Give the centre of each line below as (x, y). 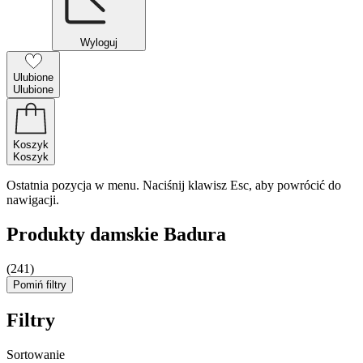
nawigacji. (33, 200)
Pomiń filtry (40, 284)
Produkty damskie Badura (116, 234)
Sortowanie (36, 354)
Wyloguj (99, 43)
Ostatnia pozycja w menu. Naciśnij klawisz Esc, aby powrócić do (174, 185)
